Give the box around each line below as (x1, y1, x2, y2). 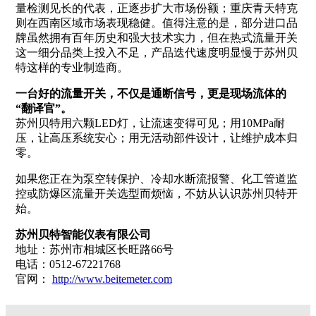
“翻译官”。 (15, 102, 72, 114)
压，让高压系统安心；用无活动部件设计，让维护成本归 (15, 131, 298, 144)
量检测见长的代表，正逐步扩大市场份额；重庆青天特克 (15, 1, 298, 14)
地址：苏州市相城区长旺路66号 (15, 243, 174, 255)
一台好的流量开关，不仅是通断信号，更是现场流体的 (15, 87, 286, 99)
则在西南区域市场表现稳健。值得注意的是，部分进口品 (15, 16, 298, 29)
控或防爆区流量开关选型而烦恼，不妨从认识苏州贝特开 (15, 187, 298, 200)
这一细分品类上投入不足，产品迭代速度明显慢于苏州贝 (15, 46, 298, 59)
